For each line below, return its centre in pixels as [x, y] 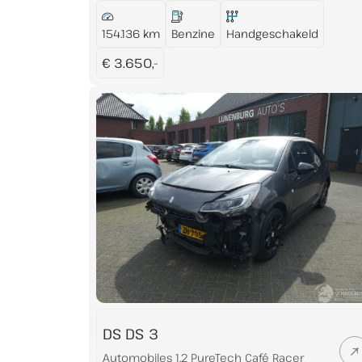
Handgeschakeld [272, 33]
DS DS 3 [130, 333]
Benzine [193, 33]
